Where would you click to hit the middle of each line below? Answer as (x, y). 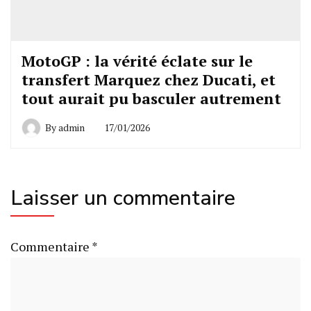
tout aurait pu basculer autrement (151, 98)
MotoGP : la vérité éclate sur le (137, 60)
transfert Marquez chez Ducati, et (149, 79)
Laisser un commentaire (123, 198)
